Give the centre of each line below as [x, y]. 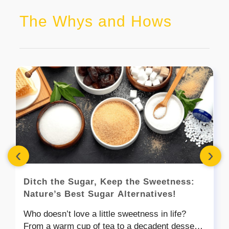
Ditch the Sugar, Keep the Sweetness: [109, 181]
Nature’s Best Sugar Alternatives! [100, 194]
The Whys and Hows [96, 21]
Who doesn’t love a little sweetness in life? [105, 214]
